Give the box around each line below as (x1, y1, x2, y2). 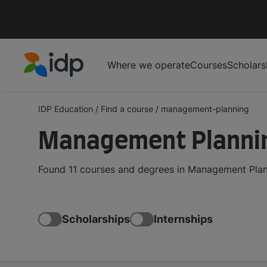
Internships (154, 213, 213, 226)
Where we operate (107, 58, 190, 71)
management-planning (161, 103, 249, 114)
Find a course (101, 103, 153, 114)
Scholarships (62, 213, 130, 226)
